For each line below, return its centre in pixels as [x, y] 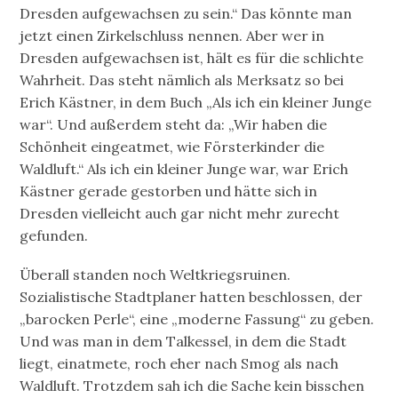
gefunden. [54, 236]
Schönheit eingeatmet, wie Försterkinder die [172, 147]
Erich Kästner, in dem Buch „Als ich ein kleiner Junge [196, 103]
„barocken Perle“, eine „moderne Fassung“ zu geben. [197, 319]
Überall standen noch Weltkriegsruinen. [155, 275]
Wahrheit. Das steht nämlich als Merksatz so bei [182, 80]
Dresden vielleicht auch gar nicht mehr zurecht [180, 214]
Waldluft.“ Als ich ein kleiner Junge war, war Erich [184, 169]
